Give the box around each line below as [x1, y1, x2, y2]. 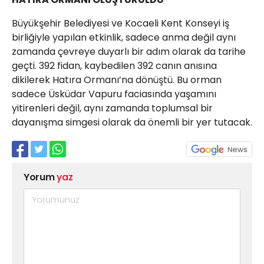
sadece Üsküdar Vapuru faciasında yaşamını [12, 87, 216, 101]
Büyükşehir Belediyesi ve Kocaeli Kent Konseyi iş [12, 16, 229, 30]
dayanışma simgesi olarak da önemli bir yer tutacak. [12, 115, 252, 129]
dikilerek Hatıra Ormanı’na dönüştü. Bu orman [12, 73, 222, 87]
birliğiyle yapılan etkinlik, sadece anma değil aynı [12, 31, 236, 44]
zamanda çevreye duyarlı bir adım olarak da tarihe [12, 45, 246, 58]
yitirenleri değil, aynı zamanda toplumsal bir [12, 101, 213, 115]
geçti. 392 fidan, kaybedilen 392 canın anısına [12, 59, 217, 72]
